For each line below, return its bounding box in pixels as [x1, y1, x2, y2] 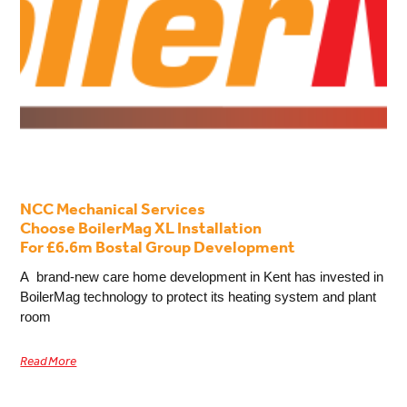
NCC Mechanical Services [20, 194, 206, 225]
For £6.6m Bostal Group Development [20, 232, 299, 263]
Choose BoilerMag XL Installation [20, 213, 263, 244]
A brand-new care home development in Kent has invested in [20, 268, 384, 284]
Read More [20, 349, 77, 374]
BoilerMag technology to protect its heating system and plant [20, 288, 377, 304]
